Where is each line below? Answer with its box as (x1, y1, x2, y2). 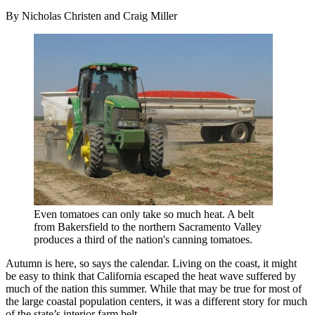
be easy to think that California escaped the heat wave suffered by (6, 269, 296, 282)
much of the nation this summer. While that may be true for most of (6, 282, 302, 295)
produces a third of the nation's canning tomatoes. (34, 233, 252, 245)
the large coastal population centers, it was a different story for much (6, 295, 307, 307)
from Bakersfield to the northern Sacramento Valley (34, 220, 262, 233)
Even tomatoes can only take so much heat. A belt (34, 207, 254, 220)
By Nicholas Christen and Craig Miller (6, 9, 177, 22)
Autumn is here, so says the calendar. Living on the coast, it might (6, 257, 297, 269)
